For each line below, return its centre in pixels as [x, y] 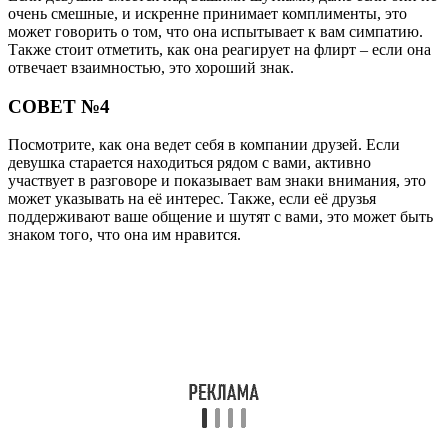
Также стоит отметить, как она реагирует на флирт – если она [219, 49]
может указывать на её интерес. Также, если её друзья [192, 199]
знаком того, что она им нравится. [124, 235]
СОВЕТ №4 [59, 106]
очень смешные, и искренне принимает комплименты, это [207, 13]
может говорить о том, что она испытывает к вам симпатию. [215, 31]
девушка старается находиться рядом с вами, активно [189, 163]
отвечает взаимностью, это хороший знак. [151, 67]
